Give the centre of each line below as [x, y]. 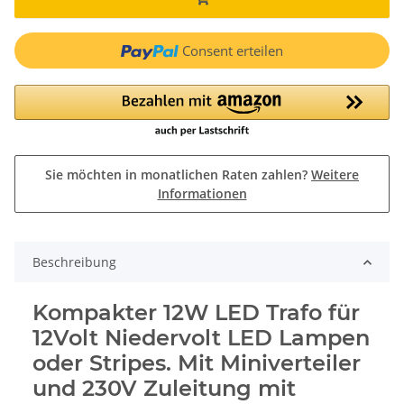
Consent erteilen [232, 51]
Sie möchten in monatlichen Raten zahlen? [178, 175]
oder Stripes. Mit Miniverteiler [197, 363]
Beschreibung [74, 262]
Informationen [202, 194]
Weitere [335, 175]
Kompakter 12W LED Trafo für [196, 313]
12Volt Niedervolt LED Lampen [201, 338]
